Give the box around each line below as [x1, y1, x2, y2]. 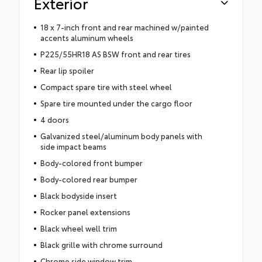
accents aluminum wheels [40, 32, 133, 43]
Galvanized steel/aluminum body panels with [40, 130, 202, 141]
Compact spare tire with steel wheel [40, 81, 172, 92]
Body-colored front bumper [40, 157, 143, 168]
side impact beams [40, 140, 106, 151]
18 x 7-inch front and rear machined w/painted [40, 21, 209, 32]
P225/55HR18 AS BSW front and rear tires [40, 48, 191, 59]
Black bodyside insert [40, 189, 117, 201]
